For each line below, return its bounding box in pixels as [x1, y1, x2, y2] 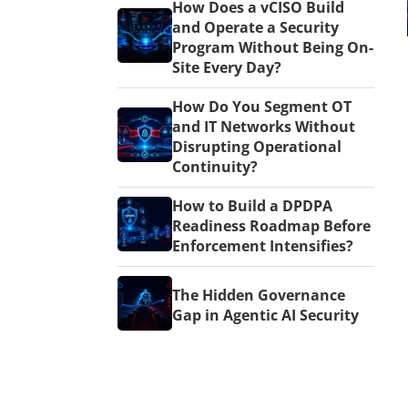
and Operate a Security [172, 17, 339, 38]
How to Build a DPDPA [172, 196, 332, 217]
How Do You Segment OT [172, 97, 352, 117]
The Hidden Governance [172, 285, 345, 306]
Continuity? [172, 157, 258, 178]
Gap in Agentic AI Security [172, 305, 359, 326]
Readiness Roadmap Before [172, 216, 371, 237]
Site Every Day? [172, 57, 281, 78]
